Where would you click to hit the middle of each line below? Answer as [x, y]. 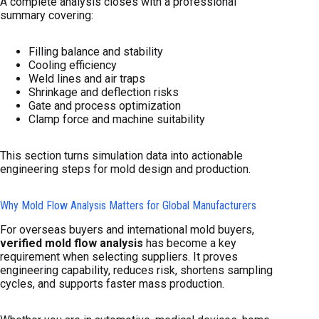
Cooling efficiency [73, 65]
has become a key [190, 243]
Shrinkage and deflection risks [104, 92]
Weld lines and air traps [87, 78]
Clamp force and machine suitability [117, 119]
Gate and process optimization [105, 105]
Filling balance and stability [96, 51]
